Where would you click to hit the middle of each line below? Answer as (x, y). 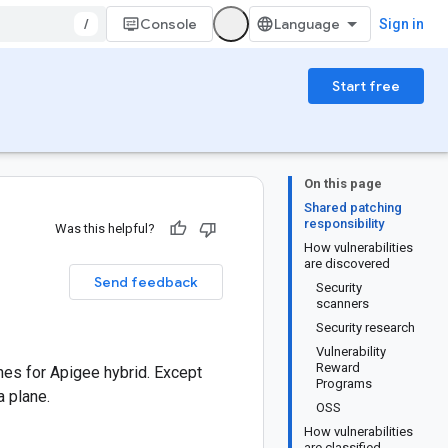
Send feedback (146, 282)
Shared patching (353, 207)
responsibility (344, 223)
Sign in (401, 24)
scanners (342, 303)
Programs (344, 383)
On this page (343, 183)
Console (168, 24)
